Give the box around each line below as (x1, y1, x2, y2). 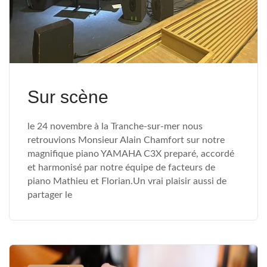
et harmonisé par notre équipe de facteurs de (27, 163, 215, 172)
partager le (27, 190, 72, 200)
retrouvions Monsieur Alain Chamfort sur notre (27, 135, 225, 145)
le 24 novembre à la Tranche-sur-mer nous (27, 122, 203, 131)
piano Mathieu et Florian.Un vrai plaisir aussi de (27, 176, 226, 186)
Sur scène (27, 87, 108, 107)
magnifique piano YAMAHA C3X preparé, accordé (27, 149, 234, 159)
